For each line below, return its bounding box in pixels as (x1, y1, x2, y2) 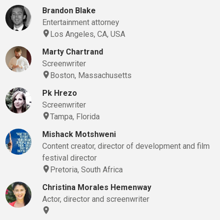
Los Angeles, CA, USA (50, 29, 125, 39)
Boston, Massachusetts (50, 70, 132, 80)
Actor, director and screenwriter (42, 194, 149, 204)
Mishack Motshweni (42, 129, 116, 139)
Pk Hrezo (42, 88, 77, 98)
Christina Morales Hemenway (42, 182, 151, 192)
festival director (42, 153, 97, 163)
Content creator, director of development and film (42, 141, 210, 151)
